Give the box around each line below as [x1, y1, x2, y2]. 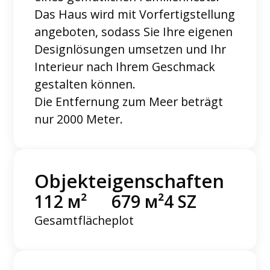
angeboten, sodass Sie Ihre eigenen [34, 23, 233, 40]
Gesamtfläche [34, 212, 112, 228]
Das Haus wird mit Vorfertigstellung [34, 5, 236, 22]
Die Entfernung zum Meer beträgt [34, 93, 224, 110]
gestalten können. [34, 75, 136, 92]
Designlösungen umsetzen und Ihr [34, 40, 227, 57]
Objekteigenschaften [34, 168, 225, 193]
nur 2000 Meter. [34, 110, 124, 127]
